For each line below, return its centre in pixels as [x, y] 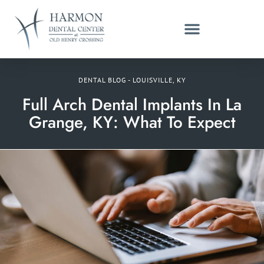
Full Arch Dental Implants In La [132, 104]
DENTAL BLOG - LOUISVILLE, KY [132, 80]
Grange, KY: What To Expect [132, 122]
